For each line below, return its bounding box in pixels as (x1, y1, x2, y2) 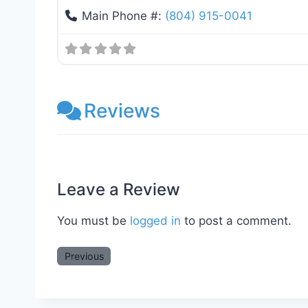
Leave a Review (57, 179, 180, 199)
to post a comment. (181, 213, 291, 228)
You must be (57, 213, 130, 228)
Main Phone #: (82, 9, 166, 23)
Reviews (84, 99, 160, 123)
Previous (64, 250, 104, 262)
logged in (130, 213, 181, 228)
